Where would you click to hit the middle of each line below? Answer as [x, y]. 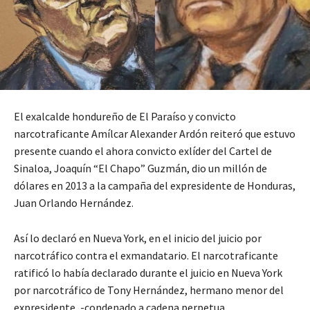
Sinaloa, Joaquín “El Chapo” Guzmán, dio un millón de [140, 168]
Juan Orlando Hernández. [74, 203]
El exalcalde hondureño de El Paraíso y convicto [125, 117]
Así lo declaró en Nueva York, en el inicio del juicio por [138, 238]
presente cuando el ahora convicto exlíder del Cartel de [143, 151]
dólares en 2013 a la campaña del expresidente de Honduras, [155, 186]
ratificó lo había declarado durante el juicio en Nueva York [148, 273]
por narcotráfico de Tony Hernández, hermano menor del [149, 290]
